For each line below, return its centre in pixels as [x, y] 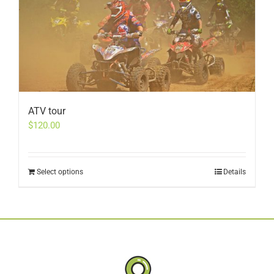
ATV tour [47, 111]
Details [235, 172]
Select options [60, 172]
